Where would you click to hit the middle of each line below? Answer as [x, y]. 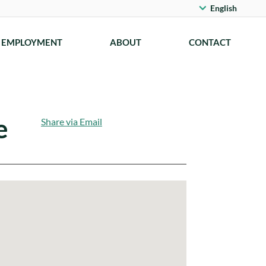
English [224, 8]
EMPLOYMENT [32, 42]
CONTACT [210, 42]
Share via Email [71, 122]
